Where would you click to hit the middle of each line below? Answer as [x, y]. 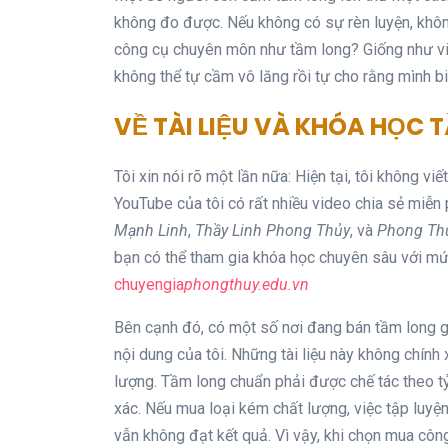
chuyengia [149, 284]
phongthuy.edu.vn [246, 284]
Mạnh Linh [151, 230]
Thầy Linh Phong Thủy [272, 230]
